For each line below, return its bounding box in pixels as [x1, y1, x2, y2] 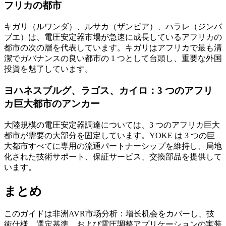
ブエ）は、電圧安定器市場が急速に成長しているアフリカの [4, 33, 222, 42]
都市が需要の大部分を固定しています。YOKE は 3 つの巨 [4, 131, 215, 140]
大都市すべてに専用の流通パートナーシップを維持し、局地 [4, 141, 222, 150]
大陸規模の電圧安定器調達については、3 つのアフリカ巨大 [4, 120, 220, 129]
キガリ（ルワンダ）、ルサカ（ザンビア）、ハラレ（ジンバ [4, 22, 222, 31]
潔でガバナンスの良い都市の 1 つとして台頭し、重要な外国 [4, 54, 222, 63]
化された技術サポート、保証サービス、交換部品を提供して [4, 152, 222, 161]
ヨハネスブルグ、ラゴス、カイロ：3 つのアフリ [4, 85, 213, 96]
